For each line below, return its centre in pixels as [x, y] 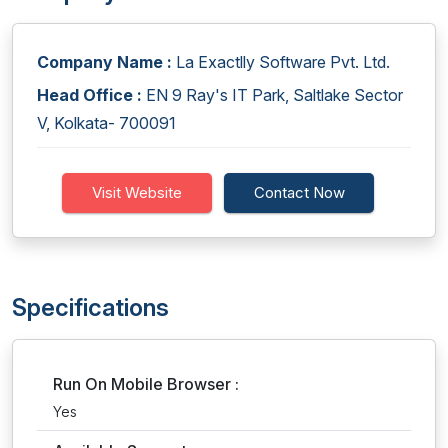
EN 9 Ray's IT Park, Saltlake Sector [272, 95]
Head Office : [89, 95]
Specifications [90, 307]
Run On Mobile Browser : [146, 384]
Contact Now [299, 192]
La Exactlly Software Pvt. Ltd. [281, 62]
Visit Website [137, 192]
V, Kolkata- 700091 [106, 123]
